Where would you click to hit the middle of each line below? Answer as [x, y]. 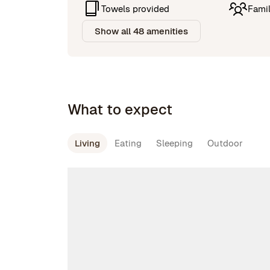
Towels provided [135, 8]
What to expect [120, 109]
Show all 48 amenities [141, 31]
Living [87, 143]
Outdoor [225, 143]
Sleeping [174, 143]
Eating [128, 143]
